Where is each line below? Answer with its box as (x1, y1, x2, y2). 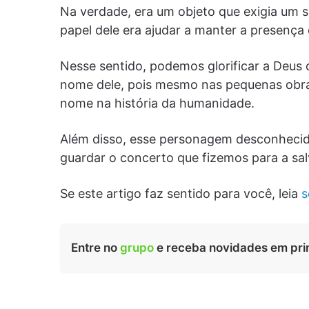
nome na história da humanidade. (60, 96, 255, 111)
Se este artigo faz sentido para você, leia (60, 186, 301, 201)
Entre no (71, 241, 120, 255)
